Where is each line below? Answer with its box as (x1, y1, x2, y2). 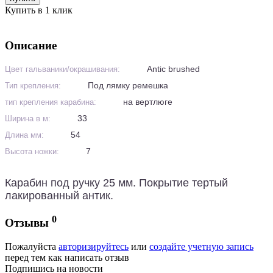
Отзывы (5, 216, 52, 230)
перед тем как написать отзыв (5, 252, 129, 263)
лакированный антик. (5, 190, 113, 202)
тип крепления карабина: (5, 97, 96, 107)
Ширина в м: (5, 114, 51, 124)
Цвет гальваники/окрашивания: (5, 65, 120, 74)
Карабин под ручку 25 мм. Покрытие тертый (5, 177, 228, 190)
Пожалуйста (5, 241, 58, 252)
